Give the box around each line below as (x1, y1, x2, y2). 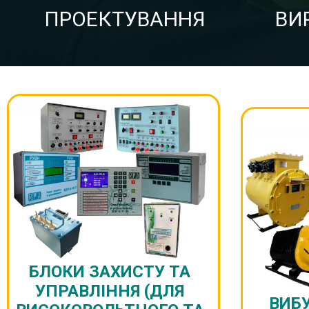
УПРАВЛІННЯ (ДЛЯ (35, 281, 185, 301)
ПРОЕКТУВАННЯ (43, 6, 206, 31)
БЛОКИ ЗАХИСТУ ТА (29, 261, 191, 281)
